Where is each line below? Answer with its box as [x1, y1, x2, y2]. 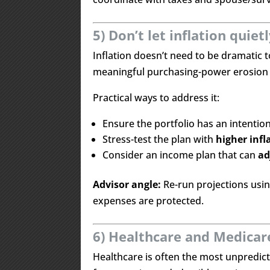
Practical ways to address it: [93, 91, 220, 104]
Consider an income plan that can [102, 148, 259, 162]
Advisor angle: [93, 178, 162, 191]
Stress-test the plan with [102, 133, 216, 146]
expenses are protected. [93, 194, 204, 207]
